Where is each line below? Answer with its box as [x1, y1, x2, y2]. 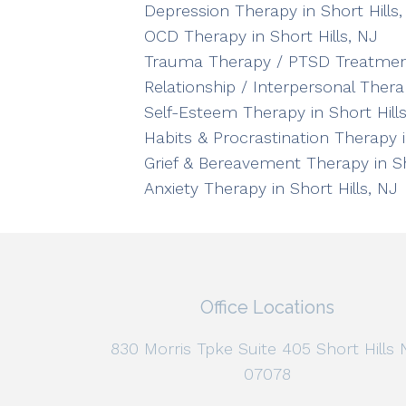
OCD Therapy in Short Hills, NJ [143, 26, 378, 46]
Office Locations [200, 296, 335, 319]
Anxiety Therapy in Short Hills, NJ [143, 179, 398, 198]
